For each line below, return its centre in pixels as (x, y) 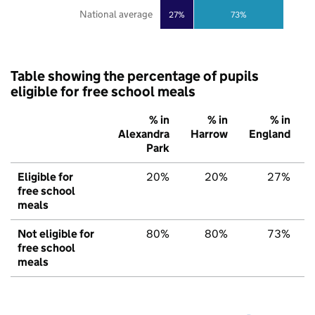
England (270, 134)
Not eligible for (56, 234)
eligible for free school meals (103, 92)
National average (116, 14)
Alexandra (144, 134)
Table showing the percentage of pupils (135, 76)
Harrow (209, 134)
